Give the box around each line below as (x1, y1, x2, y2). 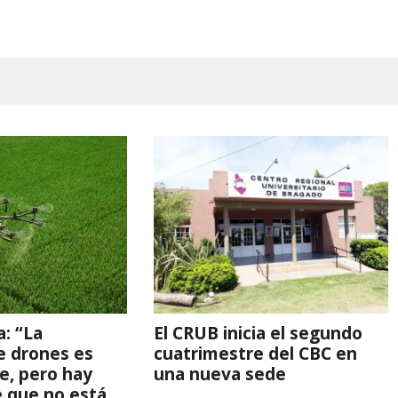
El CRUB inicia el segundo (153, 321, 362, 345)
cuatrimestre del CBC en (153, 341, 357, 365)
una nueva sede (153, 362, 286, 386)
